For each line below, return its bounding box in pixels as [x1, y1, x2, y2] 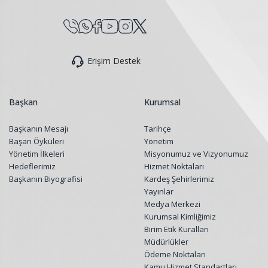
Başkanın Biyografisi [9, 173, 83, 185]
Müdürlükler [144, 236, 189, 248]
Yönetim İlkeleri [9, 148, 65, 160]
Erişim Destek [87, 55, 141, 67]
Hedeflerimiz [9, 161, 56, 172]
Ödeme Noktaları [144, 249, 206, 260]
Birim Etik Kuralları [144, 224, 209, 235]
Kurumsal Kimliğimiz [144, 211, 217, 223]
